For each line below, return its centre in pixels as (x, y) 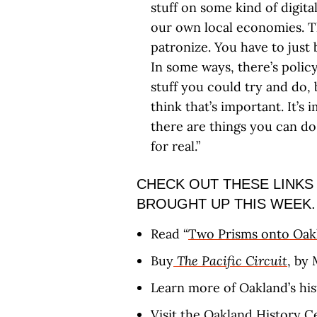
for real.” (175, 146)
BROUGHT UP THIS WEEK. (226, 204)
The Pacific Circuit (232, 261)
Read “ (169, 234)
